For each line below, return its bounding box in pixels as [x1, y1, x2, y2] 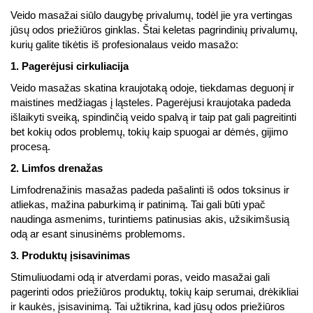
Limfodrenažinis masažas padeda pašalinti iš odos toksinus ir [10, 184, 289, 196]
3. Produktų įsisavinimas [10, 250, 130, 261]
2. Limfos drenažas [10, 163, 103, 174]
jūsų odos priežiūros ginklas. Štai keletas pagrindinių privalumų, [10, 24, 298, 36]
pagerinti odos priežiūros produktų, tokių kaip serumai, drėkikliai [10, 286, 298, 298]
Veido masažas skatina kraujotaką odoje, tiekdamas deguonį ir [10, 82, 294, 94]
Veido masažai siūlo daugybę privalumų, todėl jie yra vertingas [10, 10, 293, 21]
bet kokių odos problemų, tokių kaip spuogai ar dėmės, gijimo [10, 126, 288, 138]
